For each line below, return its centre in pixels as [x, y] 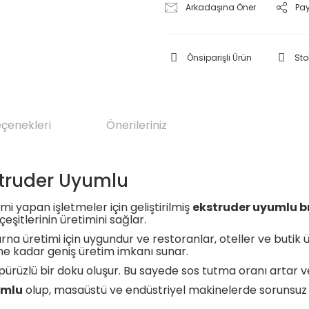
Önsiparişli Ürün [219, 58]
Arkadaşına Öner [221, 7]
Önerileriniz [137, 125]
